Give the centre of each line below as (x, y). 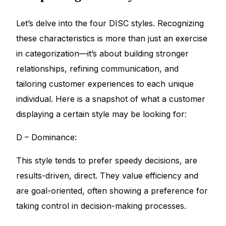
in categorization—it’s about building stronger (103, 53)
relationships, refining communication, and (98, 68)
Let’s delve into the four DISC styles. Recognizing (110, 23)
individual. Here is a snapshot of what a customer (111, 99)
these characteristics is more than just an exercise (112, 38)
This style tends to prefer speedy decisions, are (107, 160)
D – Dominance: (47, 137)
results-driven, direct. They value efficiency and (107, 175)
